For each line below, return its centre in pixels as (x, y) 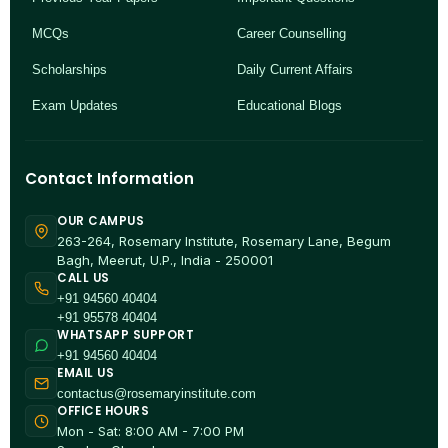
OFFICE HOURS (103, 411)
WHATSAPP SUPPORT (125, 335)
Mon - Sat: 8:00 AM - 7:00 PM (150, 431)
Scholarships (69, 69)
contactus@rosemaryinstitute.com (156, 394)
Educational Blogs (289, 105)
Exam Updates (75, 105)
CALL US (83, 278)
